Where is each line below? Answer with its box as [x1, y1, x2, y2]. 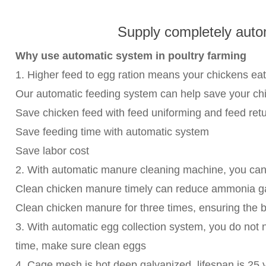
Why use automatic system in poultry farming [15, 49, 249, 62]
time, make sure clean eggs [15, 239, 146, 252]
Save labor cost [15, 144, 89, 157]
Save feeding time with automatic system [15, 125, 209, 138]
